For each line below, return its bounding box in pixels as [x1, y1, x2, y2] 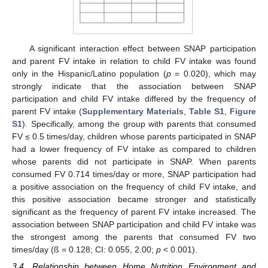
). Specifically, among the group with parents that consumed [22, 119, 256, 129]
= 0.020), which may [170, 69, 257, 79]
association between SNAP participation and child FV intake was [12, 220, 256, 230]
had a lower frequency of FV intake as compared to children [12, 144, 256, 154]
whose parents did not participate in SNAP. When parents [12, 157, 256, 167]
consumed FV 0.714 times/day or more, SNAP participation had [12, 169, 256, 179]
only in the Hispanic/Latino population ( [12, 69, 166, 79]
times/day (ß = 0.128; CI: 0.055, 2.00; [12, 245, 156, 255]
